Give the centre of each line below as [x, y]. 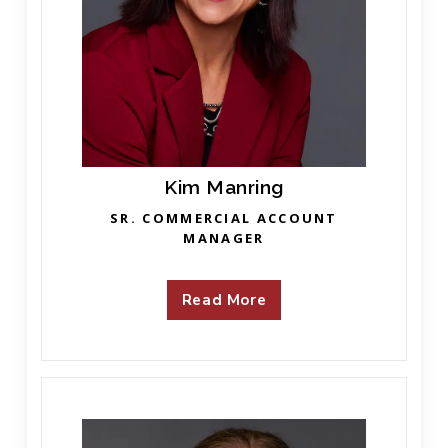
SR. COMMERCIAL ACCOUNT [224, 218]
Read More [224, 300]
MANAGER [224, 238]
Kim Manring [224, 187]
